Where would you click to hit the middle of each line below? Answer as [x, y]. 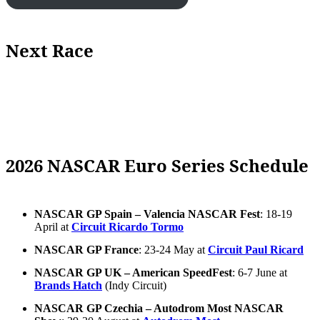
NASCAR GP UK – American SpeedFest [133, 272]
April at [53, 226]
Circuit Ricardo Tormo [127, 226]
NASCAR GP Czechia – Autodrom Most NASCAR [159, 308]
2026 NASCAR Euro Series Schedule [157, 165]
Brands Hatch [68, 285]
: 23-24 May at [173, 249]
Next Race [50, 51]
